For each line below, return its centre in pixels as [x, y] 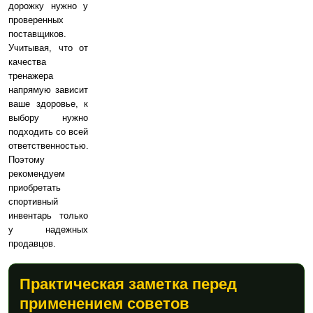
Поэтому [27, 160]
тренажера [31, 76]
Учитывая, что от [48, 48]
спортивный [33, 202]
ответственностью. [49, 146]
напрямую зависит [48, 90]
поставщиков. [37, 34]
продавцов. [32, 244]
